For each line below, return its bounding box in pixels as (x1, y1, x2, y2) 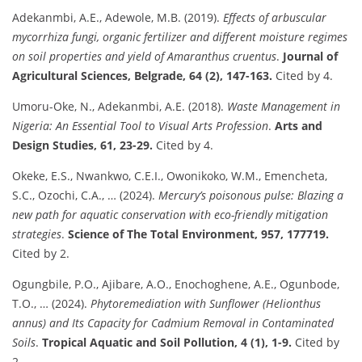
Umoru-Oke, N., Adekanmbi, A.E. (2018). (12, 98, 227, 114)
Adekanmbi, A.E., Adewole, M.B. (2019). (12, 9, 223, 25)
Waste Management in (227, 98, 340, 114)
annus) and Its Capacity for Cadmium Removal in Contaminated (12, 314, 334, 330)
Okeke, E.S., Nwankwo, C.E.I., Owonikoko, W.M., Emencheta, (12, 167, 327, 183)
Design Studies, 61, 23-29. (12, 137, 153, 153)
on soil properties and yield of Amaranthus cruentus (12, 48, 276, 64)
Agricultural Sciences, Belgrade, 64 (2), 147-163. (12, 67, 272, 83)
